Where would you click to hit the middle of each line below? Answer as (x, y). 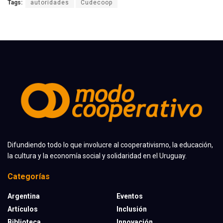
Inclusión (132, 209)
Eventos (130, 196)
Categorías (29, 176)
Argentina (24, 196)
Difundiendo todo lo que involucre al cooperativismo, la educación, (110, 145)
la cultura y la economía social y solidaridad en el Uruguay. (97, 156)
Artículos (23, 209)
